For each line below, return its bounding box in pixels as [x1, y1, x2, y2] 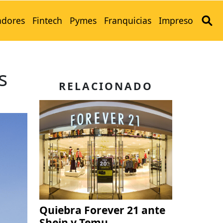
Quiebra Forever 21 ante [39, 203, 165, 218]
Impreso [158, 14, 193, 27]
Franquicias [104, 14, 151, 27]
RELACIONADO [59, 79, 153, 94]
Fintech [32, 14, 62, 27]
